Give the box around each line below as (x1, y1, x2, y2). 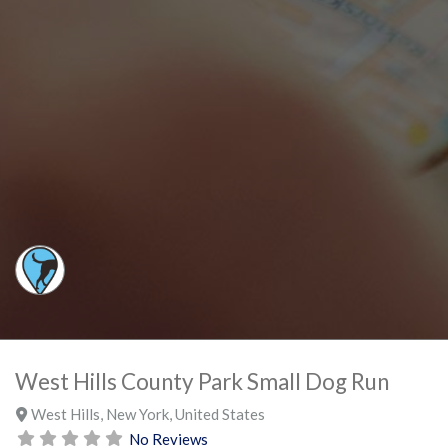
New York (105, 405, 169, 423)
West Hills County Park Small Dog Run (15, 368, 389, 395)
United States (174, 405, 265, 423)
